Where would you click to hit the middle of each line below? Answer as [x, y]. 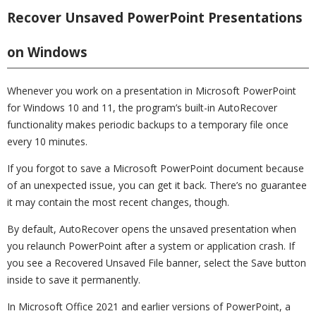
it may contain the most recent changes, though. [118, 202]
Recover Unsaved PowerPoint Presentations [155, 17]
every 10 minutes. [47, 141]
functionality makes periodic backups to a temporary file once [148, 124]
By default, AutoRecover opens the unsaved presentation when [152, 229]
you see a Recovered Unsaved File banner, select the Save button [157, 263]
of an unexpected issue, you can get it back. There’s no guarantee [157, 185]
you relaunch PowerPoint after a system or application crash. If [151, 246]
